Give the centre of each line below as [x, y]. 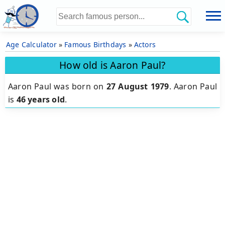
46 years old [41, 100]
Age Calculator [31, 44]
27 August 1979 [138, 87]
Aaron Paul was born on [57, 87]
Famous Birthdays [95, 44]
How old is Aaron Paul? [113, 65]
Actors [145, 44]
